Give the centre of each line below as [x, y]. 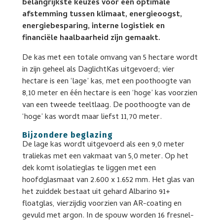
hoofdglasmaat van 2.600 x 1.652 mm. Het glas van [108, 180]
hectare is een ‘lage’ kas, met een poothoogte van [106, 82]
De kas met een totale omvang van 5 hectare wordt [110, 58]
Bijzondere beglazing [67, 135]
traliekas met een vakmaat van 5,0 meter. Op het [105, 157]
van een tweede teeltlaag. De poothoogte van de [106, 105]
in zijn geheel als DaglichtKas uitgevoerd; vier [98, 70]
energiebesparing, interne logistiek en [93, 26]
